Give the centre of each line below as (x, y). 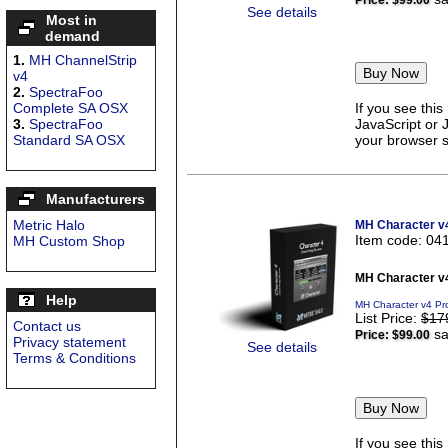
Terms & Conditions (74, 358)
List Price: (388, 318)
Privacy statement (69, 342)
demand (72, 36)
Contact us (47, 326)
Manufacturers (95, 199)
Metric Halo (49, 225)
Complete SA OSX (70, 108)
